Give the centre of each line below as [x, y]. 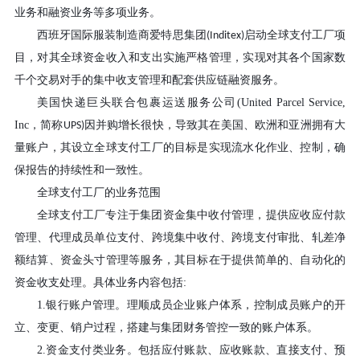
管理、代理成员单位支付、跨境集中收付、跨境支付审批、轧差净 [180, 238]
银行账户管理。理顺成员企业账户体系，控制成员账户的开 [196, 305]
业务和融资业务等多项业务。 [87, 13]
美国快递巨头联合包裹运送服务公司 [137, 103]
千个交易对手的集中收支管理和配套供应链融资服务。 [149, 80]
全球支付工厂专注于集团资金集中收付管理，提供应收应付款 [191, 215]
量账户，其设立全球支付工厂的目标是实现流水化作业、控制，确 [180, 148]
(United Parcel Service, [291, 103]
